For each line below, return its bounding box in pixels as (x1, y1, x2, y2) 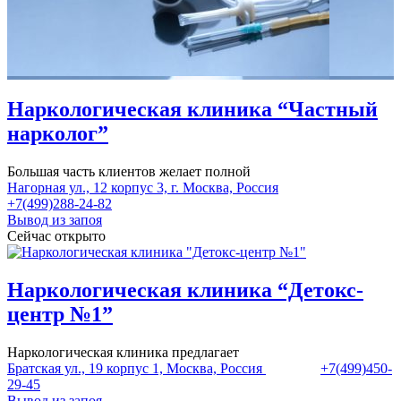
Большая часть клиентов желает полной (7, 163, 251, 179)
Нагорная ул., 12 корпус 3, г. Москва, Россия (7, 179, 278, 195)
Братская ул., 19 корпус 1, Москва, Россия (7, 360, 262, 376)
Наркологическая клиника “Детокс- (7, 277, 363, 302)
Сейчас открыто (7, 227, 106, 243)
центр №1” (7, 302, 113, 326)
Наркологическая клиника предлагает (7, 344, 239, 360)
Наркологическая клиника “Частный (7, 98, 378, 122)
